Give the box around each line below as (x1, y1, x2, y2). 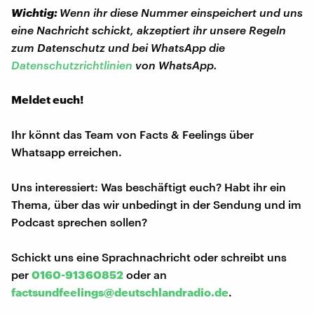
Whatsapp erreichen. (11, 144, 122, 158)
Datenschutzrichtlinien (11, 57, 132, 71)
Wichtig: (11, 5, 60, 19)
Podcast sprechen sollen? (11, 214, 147, 228)
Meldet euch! (11, 92, 83, 106)
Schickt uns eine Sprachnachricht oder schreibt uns (11, 250, 287, 264)
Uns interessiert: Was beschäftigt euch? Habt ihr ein (11, 179, 286, 193)
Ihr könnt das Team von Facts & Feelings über (11, 127, 254, 141)
